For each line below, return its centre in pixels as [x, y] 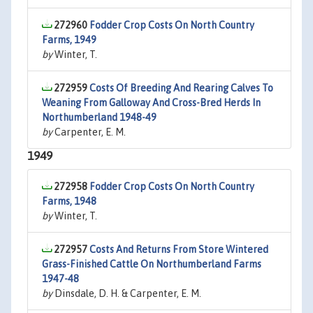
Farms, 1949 [69, 40]
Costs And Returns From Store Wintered [179, 249]
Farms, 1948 [69, 201]
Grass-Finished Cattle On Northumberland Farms [152, 264]
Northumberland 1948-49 [99, 117]
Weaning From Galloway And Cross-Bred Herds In [151, 103]
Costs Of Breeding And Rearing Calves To [181, 88]
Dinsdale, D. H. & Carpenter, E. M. [127, 293]
